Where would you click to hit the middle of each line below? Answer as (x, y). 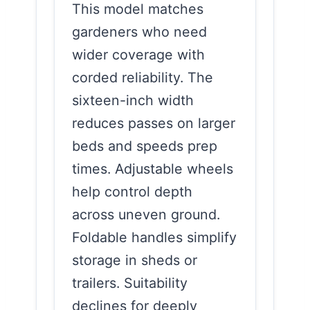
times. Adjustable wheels (153, 168)
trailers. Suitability (130, 283)
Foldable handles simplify (154, 237)
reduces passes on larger (154, 123)
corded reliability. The (143, 77)
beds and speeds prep (145, 146)
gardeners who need (139, 31)
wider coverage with (138, 54)
